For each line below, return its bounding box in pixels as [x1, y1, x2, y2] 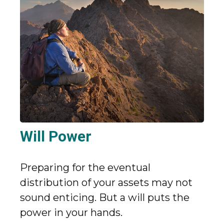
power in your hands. [20, 206, 122, 218]
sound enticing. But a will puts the [20, 191, 189, 203]
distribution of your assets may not [20, 176, 192, 188]
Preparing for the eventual [20, 161, 150, 173]
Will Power [20, 127, 91, 145]
